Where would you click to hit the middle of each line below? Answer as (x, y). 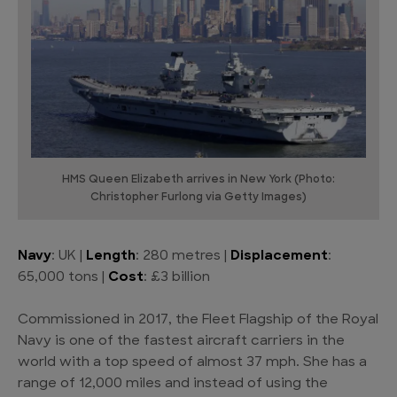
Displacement (279, 257)
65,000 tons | (63, 278)
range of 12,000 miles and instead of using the (173, 384)
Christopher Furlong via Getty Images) (198, 198)
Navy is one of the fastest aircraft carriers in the (181, 342)
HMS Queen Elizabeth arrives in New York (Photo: (198, 180)
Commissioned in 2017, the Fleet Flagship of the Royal (198, 320)
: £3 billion (177, 278)
